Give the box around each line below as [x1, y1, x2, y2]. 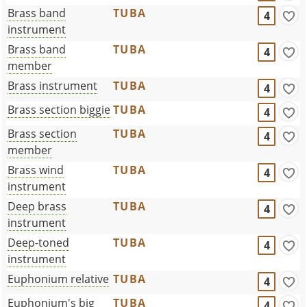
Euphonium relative [8, 271, 110, 286]
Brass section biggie [8, 101, 111, 117]
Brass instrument [8, 77, 98, 93]
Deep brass [8, 198, 67, 214]
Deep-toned [8, 234, 70, 250]
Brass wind [8, 162, 64, 177]
